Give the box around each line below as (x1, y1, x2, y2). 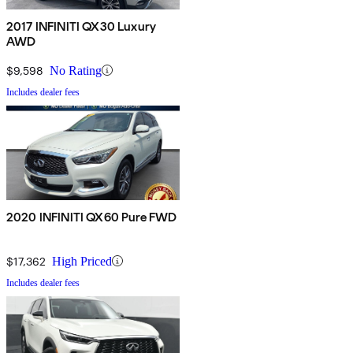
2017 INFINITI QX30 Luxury (6, 18, 156, 34)
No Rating (50, 63, 102, 77)
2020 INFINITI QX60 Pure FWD (6, 209, 177, 225)
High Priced (52, 254, 112, 268)
